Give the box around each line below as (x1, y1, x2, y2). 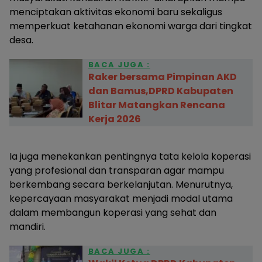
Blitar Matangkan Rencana (88, 98, 225, 112)
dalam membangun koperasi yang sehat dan (9, 206, 216, 219)
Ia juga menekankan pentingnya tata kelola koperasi (9, 150, 251, 163)
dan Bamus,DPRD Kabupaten (88, 84, 233, 98)
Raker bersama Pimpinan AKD (88, 70, 237, 84)
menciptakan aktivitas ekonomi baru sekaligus (9, 5, 222, 19)
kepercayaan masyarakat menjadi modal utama (9, 192, 233, 205)
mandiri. (9, 220, 46, 233)
